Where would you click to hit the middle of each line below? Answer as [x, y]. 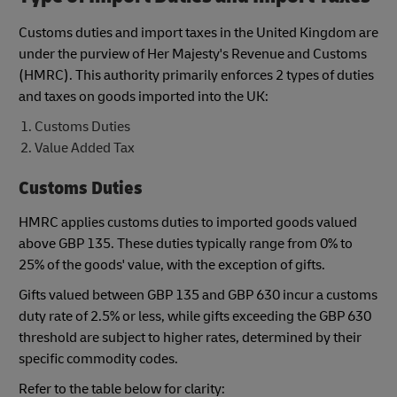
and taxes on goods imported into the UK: [144, 97]
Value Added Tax [84, 148]
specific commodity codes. [98, 358]
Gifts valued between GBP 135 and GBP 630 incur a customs [198, 295]
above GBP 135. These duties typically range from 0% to [186, 243]
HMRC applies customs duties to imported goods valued [188, 222]
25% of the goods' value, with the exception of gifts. [172, 265]
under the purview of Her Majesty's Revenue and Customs [193, 54]
